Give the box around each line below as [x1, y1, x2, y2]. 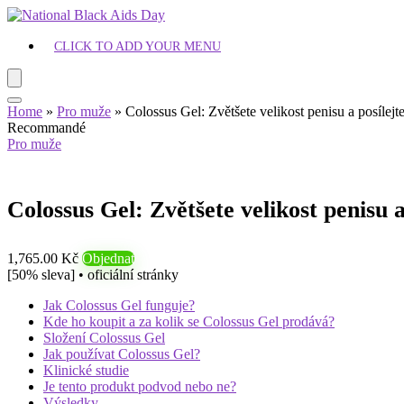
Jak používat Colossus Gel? [43, 346, 200, 362]
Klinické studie [43, 363, 129, 378]
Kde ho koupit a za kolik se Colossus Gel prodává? [43, 314, 335, 329]
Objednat [82, 251, 134, 266]
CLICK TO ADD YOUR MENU [54, 40, 221, 53]
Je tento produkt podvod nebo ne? [43, 379, 236, 394]
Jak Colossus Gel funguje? [43, 298, 195, 313]
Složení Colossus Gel [43, 330, 165, 345]
